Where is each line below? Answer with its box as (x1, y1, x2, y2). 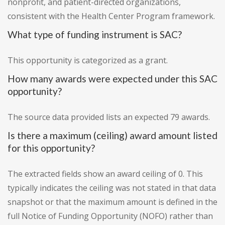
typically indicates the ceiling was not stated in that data (8, 182, 216, 194)
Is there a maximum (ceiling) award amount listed (8, 130, 217, 142)
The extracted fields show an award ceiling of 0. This (8, 168, 203, 180)
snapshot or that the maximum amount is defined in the (8, 196, 217, 208)
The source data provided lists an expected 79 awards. (8, 111, 210, 123)
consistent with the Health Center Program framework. (8, 11, 215, 22)
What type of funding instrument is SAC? (8, 29, 182, 41)
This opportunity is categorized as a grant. (8, 55, 168, 66)
